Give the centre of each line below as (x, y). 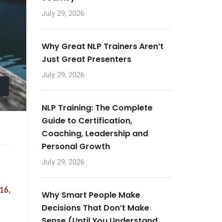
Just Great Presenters (86, 59)
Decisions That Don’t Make (95, 208)
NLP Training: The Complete (97, 108)
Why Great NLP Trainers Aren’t (102, 46)
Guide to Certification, (87, 121)
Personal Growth (76, 146)
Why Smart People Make (91, 195)
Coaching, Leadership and (95, 134)
